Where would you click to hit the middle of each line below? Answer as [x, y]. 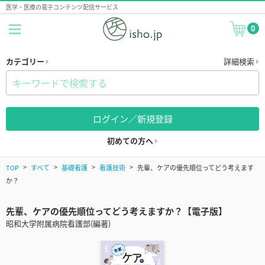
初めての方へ [131, 140]
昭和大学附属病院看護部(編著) [58, 224]
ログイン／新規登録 [132, 119]
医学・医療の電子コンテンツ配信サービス [62, 7]
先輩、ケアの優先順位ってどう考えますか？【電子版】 [117, 211]
